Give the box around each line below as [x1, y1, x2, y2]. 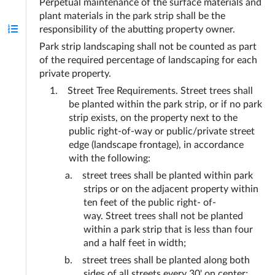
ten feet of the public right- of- [83, 198, 216, 207]
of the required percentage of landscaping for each [39, 55, 257, 65]
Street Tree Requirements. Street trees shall [68, 86, 254, 96]
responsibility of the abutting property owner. [39, 25, 235, 34]
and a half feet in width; [83, 238, 186, 248]
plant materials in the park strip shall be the [39, 11, 225, 21]
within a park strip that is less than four [83, 225, 253, 234]
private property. [39, 69, 111, 79]
